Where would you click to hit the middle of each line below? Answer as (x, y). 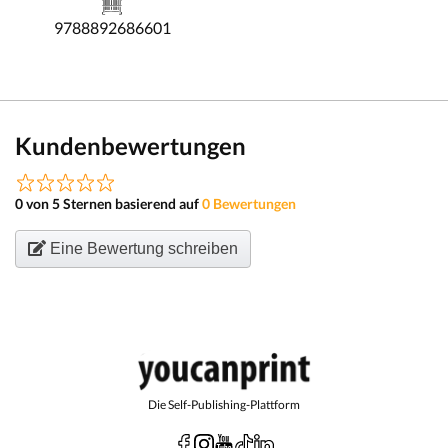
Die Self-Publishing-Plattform (224, 404)
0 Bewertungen (249, 203)
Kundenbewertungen (130, 145)
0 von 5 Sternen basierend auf (108, 203)
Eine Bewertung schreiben (142, 248)
